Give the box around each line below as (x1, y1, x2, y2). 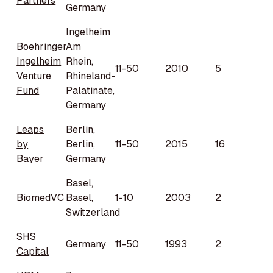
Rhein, (66, 55, 94, 68)
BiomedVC (16, 191, 65, 205)
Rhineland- (66, 69, 116, 83)
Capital (16, 245, 49, 258)
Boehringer (16, 40, 68, 54)
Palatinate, (66, 84, 115, 97)
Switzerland (66, 206, 121, 219)
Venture (16, 69, 52, 83)
